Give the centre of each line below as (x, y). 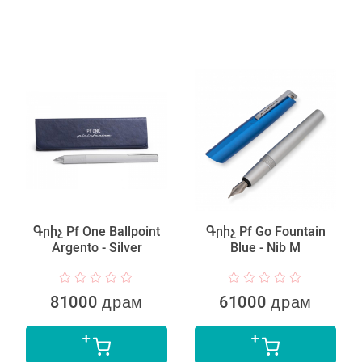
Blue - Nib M (265, 247)
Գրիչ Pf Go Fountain (265, 231)
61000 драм (265, 302)
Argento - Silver (97, 247)
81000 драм (97, 302)
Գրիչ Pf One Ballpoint (97, 231)
